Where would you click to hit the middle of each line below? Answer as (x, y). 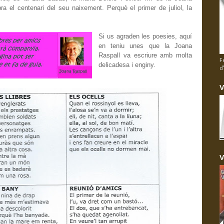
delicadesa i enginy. (127, 65)
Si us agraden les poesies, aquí (145, 36)
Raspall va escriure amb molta (145, 55)
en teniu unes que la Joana (145, 46)
